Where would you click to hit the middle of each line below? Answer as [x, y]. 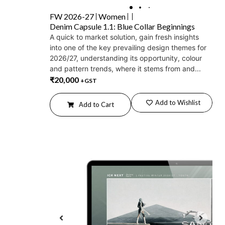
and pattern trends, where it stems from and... [125, 68]
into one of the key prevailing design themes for [128, 47]
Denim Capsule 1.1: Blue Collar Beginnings [122, 26]
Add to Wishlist [178, 103]
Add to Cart [96, 105]
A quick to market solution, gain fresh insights [124, 37]
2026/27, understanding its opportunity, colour [126, 58]
